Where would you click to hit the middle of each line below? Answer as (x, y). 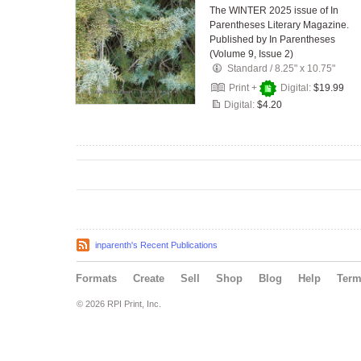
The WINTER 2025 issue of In (274, 10)
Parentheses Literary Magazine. (279, 25)
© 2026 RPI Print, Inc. (119, 304)
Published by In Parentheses (272, 39)
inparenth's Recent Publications (156, 245)
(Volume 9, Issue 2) (251, 54)
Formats (96, 278)
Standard (247, 68)
